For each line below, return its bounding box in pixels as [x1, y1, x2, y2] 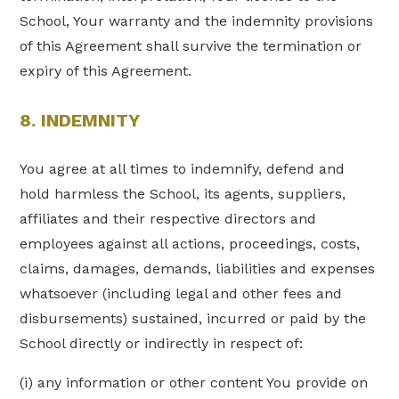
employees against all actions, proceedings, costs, [20, 234, 361, 252]
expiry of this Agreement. [20, 62, 192, 80]
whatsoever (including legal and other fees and [20, 284, 343, 302]
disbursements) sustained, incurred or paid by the [20, 309, 367, 327]
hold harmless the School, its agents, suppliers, [20, 184, 346, 202]
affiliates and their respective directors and [20, 209, 317, 227]
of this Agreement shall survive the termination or [20, 37, 362, 55]
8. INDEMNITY [20, 109, 141, 131]
